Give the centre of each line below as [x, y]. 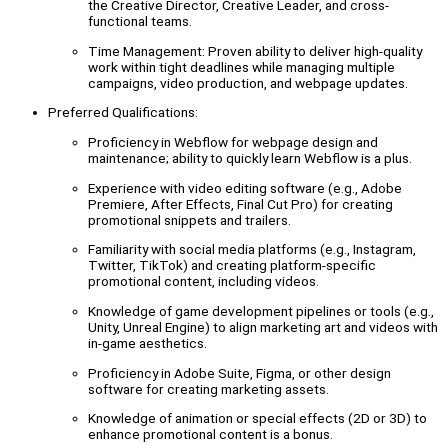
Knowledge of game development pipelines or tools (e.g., [261, 310]
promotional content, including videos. [203, 281]
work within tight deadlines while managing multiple [241, 66]
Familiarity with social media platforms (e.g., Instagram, [252, 249]
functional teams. [140, 20]
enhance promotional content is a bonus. [210, 434]
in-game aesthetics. [147, 342]
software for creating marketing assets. [208, 388]
